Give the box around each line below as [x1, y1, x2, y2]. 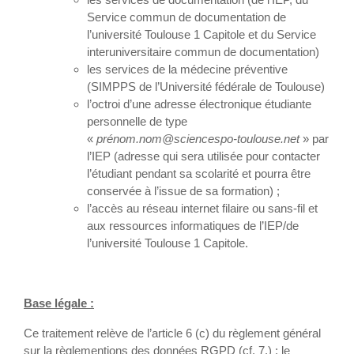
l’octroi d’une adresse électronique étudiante [87, 97, 311, 111]
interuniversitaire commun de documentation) [87, 45, 319, 58]
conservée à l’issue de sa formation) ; [87, 184, 280, 198]
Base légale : [24, 296, 94, 310]
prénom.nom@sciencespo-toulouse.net [96, 132, 303, 145]
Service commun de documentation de [87, 10, 286, 24]
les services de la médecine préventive [87, 62, 288, 76]
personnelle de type [87, 115, 187, 128]
